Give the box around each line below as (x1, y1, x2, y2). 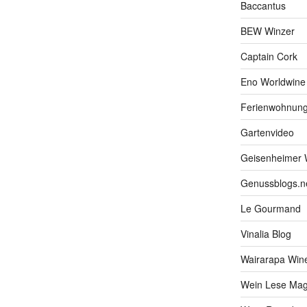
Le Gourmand (240, 201, 301, 216)
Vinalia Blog (240, 227, 291, 241)
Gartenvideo (240, 125, 294, 140)
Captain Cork (240, 49, 297, 64)
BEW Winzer (240, 24, 295, 38)
